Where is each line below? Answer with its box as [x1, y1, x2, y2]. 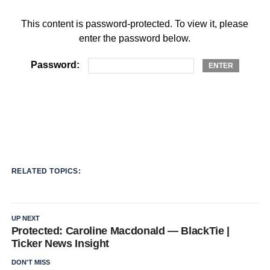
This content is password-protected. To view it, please [21, 19, 249, 29]
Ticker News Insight [11, 237, 109, 250]
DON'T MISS [11, 259, 50, 266]
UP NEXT [11, 215, 40, 222]
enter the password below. [79, 33, 191, 43]
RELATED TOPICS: [11, 167, 81, 175]
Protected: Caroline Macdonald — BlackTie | [11, 225, 230, 237]
